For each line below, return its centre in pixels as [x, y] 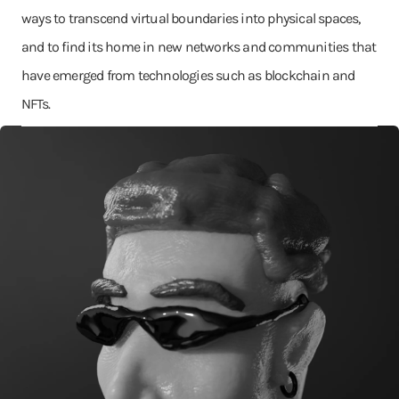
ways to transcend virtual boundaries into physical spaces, [191, 18]
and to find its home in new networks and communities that [199, 47]
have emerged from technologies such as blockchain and [188, 75]
